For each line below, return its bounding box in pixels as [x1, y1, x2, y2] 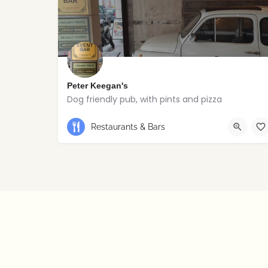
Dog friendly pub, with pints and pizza [67, 93, 222, 106]
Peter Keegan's [67, 81, 128, 91]
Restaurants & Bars [91, 121, 165, 132]
